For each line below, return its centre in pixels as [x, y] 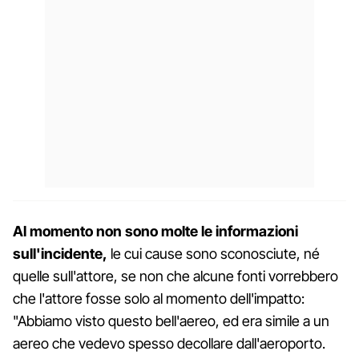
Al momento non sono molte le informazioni [155, 231]
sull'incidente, [60, 253]
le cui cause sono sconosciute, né [214, 253]
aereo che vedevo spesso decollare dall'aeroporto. [169, 343]
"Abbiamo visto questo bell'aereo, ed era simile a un [171, 321]
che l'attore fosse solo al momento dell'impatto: [159, 298]
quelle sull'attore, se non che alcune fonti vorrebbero [175, 276]
